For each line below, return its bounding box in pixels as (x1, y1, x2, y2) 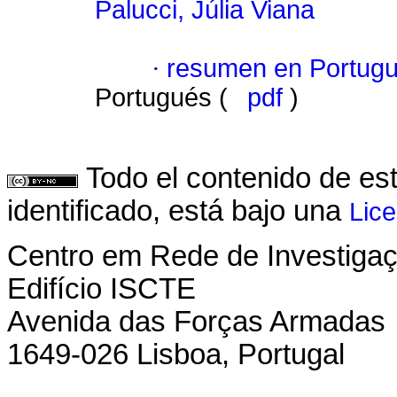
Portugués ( (95, 83, 235, 113)
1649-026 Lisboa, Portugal (7, 338, 345, 370)
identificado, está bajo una (7, 195, 349, 228)
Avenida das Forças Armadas (7, 305, 385, 338)
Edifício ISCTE (7, 272, 196, 305)
